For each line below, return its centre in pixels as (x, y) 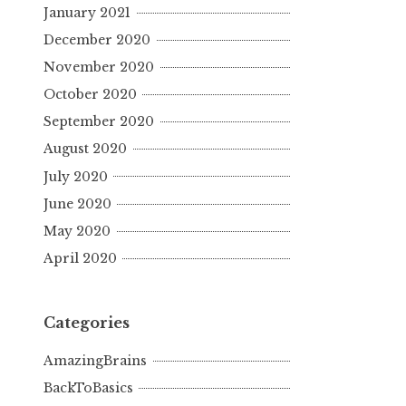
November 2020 (99, 68)
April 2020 (80, 258)
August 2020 (85, 149)
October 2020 (90, 95)
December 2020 (97, 39)
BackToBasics (88, 388)
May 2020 (77, 231)
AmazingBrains (95, 361)
